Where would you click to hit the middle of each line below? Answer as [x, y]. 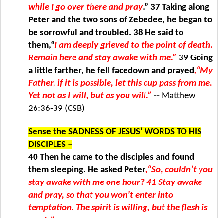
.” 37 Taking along [176, 7]
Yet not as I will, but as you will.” [90, 96]
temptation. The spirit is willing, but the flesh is [118, 208]
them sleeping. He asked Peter [87, 170]
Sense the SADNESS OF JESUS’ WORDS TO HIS [115, 132]
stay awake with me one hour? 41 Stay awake [115, 182]
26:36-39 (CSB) [56, 109]
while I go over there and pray [85, 7]
